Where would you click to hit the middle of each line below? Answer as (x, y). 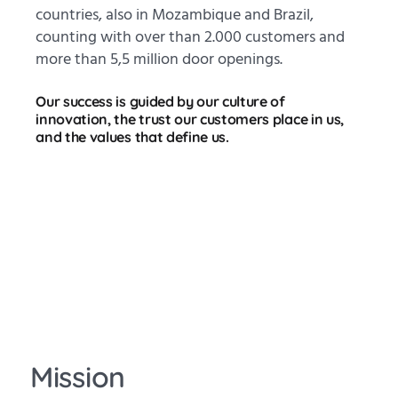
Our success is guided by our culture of (160, 102)
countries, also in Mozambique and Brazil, (175, 15)
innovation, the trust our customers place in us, (190, 119)
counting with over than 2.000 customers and (191, 37)
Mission (78, 377)
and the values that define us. (132, 137)
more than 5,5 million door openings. (159, 60)
